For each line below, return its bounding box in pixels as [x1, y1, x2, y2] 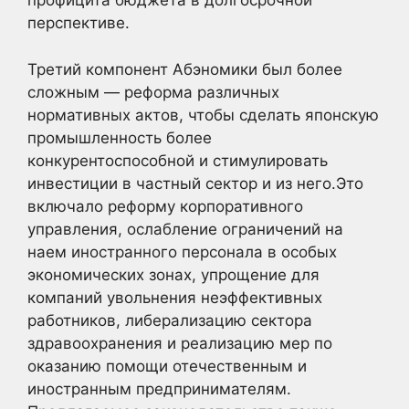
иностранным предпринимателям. [27, 379, 291, 398]
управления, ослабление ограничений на [27, 219, 343, 238]
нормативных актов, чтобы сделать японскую [27, 105, 379, 124]
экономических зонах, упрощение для [27, 265, 320, 284]
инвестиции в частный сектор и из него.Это [27, 173, 363, 193]
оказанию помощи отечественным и [27, 356, 307, 375]
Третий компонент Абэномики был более [27, 59, 342, 79]
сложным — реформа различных [27, 82, 279, 101]
